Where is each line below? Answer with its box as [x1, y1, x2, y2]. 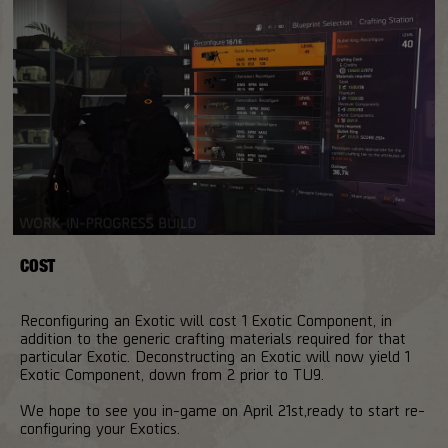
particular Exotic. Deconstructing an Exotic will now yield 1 [20, 345, 410, 365]
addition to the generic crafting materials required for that [20, 327, 406, 347]
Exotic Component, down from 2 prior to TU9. [20, 363, 324, 383]
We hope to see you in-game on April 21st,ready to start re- [20, 399, 425, 419]
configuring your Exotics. [20, 417, 180, 437]
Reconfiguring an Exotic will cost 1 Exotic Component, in [20, 309, 392, 329]
